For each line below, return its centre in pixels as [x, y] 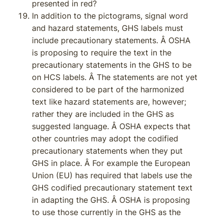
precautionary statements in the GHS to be [112, 65]
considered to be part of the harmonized [108, 89]
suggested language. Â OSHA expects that [111, 126]
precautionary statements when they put [107, 151]
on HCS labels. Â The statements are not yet [115, 77]
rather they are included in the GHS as [103, 114]
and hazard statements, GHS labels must [108, 28]
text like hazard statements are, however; [109, 102]
